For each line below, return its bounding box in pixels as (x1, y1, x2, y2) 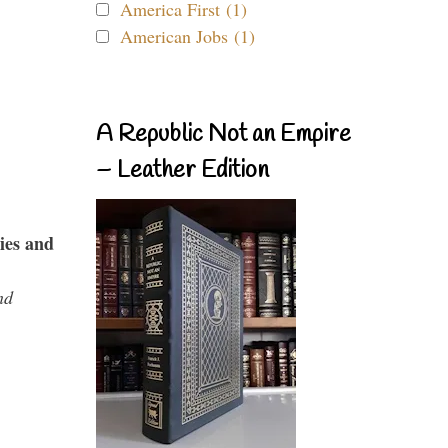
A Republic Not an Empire (96, 119, 351, 151)
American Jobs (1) (120, 24, 255, 48)
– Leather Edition (96, 155, 269, 187)
